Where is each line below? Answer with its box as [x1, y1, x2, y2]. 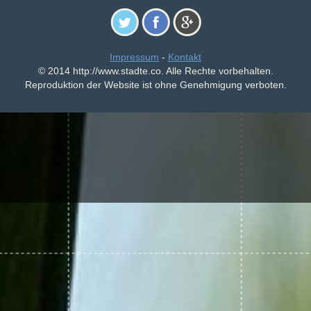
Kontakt [168, 51, 201, 62]
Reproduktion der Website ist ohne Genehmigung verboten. [24, 79, 287, 90]
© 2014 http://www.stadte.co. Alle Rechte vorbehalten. [37, 65, 274, 76]
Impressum [110, 51, 159, 62]
